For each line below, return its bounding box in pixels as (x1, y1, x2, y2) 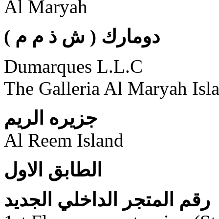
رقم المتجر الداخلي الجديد (4, 189, 210, 210)
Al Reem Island (4, 129, 124, 151)
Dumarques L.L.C (4, 55, 143, 77)
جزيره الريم (4, 107, 97, 129)
